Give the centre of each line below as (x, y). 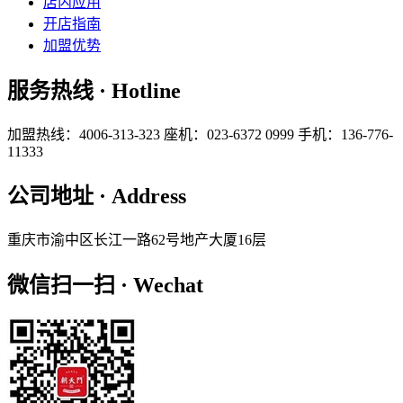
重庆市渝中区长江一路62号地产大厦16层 (137, 239)
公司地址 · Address (97, 197)
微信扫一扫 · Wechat (105, 285)
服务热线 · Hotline (94, 91)
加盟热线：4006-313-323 (84, 135)
